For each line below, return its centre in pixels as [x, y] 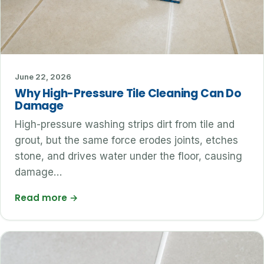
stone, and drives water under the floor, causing [128, 156]
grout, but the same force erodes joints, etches [126, 141]
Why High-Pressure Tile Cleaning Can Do [128, 94]
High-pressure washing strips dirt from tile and [125, 125]
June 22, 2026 [43, 77]
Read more [42, 198]
